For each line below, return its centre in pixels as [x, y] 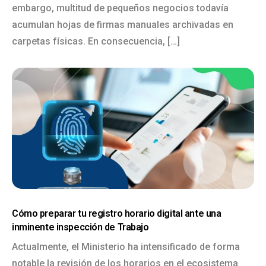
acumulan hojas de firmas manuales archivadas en [123, 25]
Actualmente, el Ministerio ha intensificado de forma [126, 247]
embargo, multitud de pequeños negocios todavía [120, 8]
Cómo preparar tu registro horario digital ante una [117, 213]
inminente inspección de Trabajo [80, 227]
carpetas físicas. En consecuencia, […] [96, 41]
